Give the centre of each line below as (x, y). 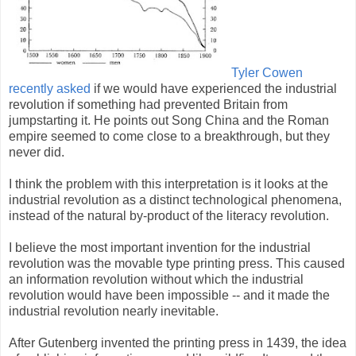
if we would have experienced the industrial (214, 88)
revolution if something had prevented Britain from (148, 104)
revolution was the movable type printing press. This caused (177, 263)
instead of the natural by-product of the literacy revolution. (169, 215)
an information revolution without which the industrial (156, 279)
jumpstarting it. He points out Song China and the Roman (169, 120)
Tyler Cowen (267, 72)
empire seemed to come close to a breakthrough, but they (169, 136)
